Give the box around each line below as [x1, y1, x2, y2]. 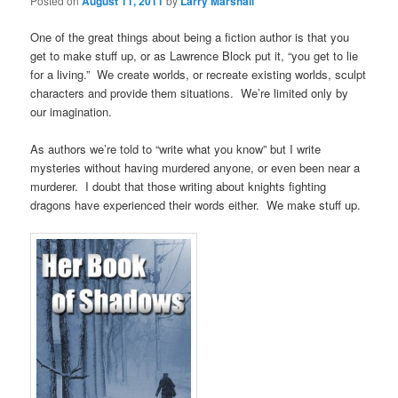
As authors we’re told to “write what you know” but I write [30, 139, 322, 157]
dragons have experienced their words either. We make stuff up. [30, 195, 362, 213]
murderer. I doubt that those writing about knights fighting [30, 177, 327, 195]
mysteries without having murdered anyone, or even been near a [30, 158, 361, 176]
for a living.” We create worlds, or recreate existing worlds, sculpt [30, 65, 367, 83]
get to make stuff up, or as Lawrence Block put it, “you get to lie [30, 46, 359, 64]
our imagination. [30, 102, 113, 120]
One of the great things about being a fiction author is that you [30, 28, 350, 45]
